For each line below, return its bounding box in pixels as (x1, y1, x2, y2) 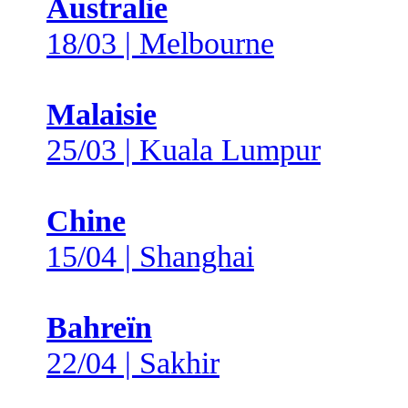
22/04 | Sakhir (46, 345, 219, 380)
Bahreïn (46, 310, 152, 344)
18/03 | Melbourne (46, 25, 274, 60)
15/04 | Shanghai (46, 239, 254, 273)
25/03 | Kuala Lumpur (46, 132, 321, 167)
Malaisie (46, 97, 157, 131)
